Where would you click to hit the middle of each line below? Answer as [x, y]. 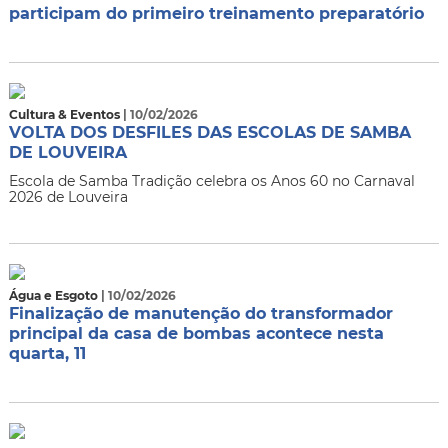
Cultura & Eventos [65, 114]
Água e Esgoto [54, 295]
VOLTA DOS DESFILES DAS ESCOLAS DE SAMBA [209, 132]
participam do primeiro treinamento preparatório [216, 13]
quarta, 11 [47, 353]
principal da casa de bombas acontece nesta [196, 333]
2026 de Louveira [68, 197]
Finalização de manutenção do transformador [200, 313]
